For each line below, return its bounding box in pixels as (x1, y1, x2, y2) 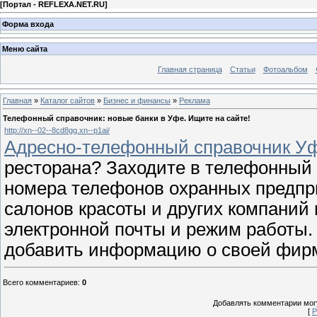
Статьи (229, 65, 255, 74)
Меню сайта (2, 45, 47, 54)
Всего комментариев (3, 277, 78, 287)
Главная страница (157, 65, 222, 74)
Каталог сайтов (40, 96, 95, 105)
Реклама (179, 96, 210, 105)
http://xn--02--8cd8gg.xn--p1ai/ (4, 125, 110, 134)
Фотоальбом (263, 65, 308, 74)
